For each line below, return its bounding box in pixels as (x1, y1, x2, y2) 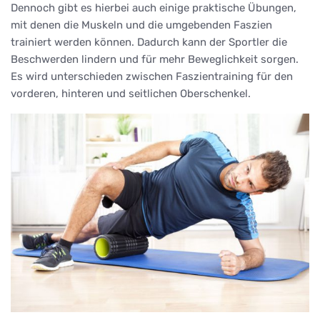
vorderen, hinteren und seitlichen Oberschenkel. (11, 86, 251, 100)
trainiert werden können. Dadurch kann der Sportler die (11, 35, 287, 49)
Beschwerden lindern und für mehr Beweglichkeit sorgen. (11, 52, 299, 66)
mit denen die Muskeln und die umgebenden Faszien (11, 18, 272, 31)
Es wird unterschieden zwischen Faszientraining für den (11, 69, 293, 83)
